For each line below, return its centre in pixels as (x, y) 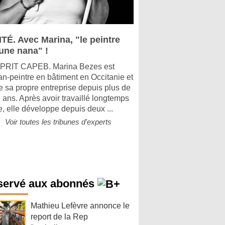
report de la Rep (59, 217)
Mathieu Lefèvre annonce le (80, 206)
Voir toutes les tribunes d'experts (58, 122)
